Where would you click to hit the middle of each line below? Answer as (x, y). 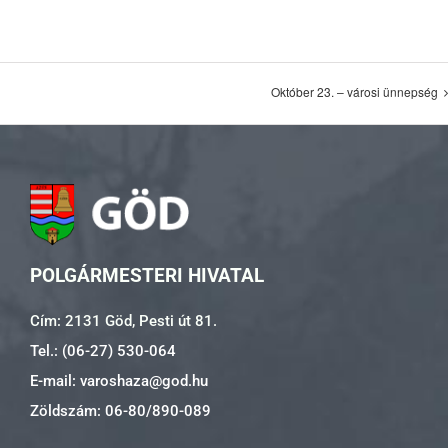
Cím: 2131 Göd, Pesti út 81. (123, 320)
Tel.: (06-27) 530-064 (103, 350)
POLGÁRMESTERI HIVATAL (147, 275)
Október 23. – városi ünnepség (354, 92)
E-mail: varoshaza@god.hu (119, 380)
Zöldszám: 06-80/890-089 (120, 410)
